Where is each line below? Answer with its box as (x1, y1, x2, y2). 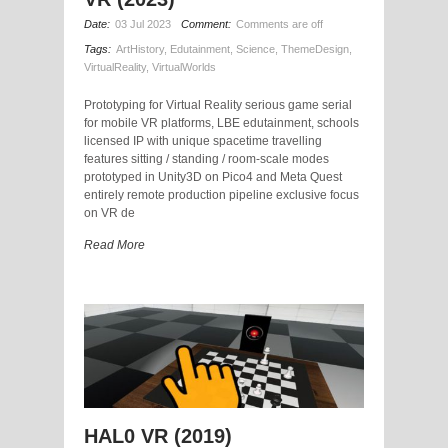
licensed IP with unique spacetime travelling (84, 134, 322, 149)
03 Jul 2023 (115, 18, 171, 31)
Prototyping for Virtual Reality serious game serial (84, 98, 352, 113)
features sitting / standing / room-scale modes (84, 152, 329, 167)
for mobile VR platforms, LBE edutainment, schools (84, 116, 359, 131)
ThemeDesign (281, 43, 349, 56)
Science (236, 43, 275, 56)
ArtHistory (116, 43, 164, 56)
